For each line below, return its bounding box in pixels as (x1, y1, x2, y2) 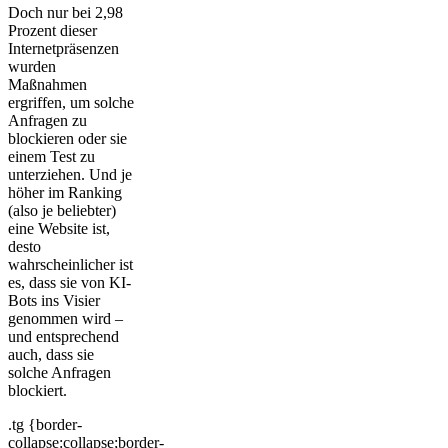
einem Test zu (8, 147, 95, 165)
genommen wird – (8, 309, 123, 327)
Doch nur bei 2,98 (8, 3, 123, 21)
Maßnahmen (8, 75, 87, 93)
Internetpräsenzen (8, 39, 119, 57)
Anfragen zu (8, 111, 87, 129)
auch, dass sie (8, 345, 94, 363)
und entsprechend (8, 327, 119, 345)
